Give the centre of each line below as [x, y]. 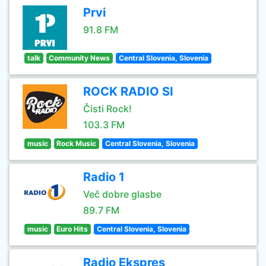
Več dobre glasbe [122, 194]
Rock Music [77, 143]
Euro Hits [72, 229]
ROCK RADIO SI [128, 91]
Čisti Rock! [107, 109]
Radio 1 [104, 177]
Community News [80, 58]
